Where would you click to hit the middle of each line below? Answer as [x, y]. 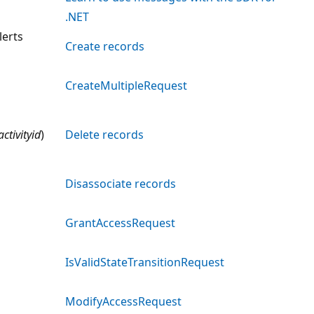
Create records [105, 46]
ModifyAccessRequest [123, 301]
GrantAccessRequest [120, 223]
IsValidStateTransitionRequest [145, 262]
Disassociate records [121, 183]
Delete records [104, 134]
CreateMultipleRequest [126, 85]
